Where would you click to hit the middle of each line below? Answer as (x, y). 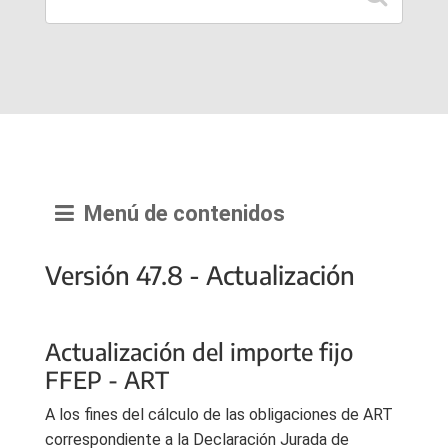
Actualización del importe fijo (199, 352)
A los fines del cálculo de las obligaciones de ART (219, 415)
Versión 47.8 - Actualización (200, 275)
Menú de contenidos (179, 214)
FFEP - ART (107, 380)
